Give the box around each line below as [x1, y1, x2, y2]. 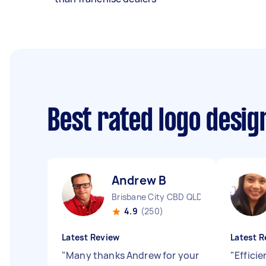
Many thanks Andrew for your [66, 249, 199, 262]
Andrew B [112, 172, 167, 188]
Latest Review [62, 232, 120, 243]
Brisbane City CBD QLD [112, 191, 203, 202]
